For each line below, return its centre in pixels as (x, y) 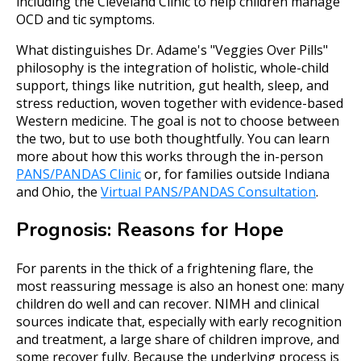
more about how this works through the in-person (170, 156)
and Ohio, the (58, 191)
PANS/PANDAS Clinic (79, 174)
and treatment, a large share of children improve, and (178, 339)
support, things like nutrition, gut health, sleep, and (172, 85)
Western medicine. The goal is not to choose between (178, 120)
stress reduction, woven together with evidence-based (180, 103)
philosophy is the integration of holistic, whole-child (172, 67)
